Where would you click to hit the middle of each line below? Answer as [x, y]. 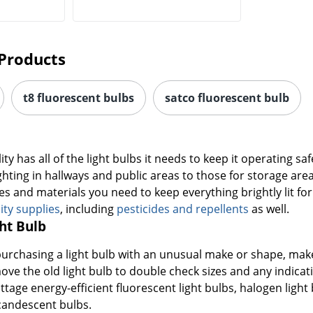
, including [89, 209]
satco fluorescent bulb [227, 98]
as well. [269, 209]
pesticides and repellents [183, 209]
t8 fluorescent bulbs [79, 98]
